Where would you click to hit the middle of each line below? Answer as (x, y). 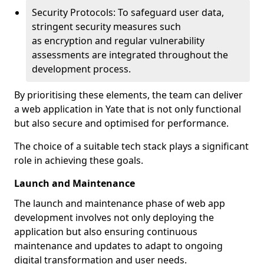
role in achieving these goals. (79, 160)
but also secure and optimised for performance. (121, 123)
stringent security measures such (106, 27)
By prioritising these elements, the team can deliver (128, 95)
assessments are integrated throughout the (130, 55)
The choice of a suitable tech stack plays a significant (131, 146)
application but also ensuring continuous (106, 232)
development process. (81, 69)
